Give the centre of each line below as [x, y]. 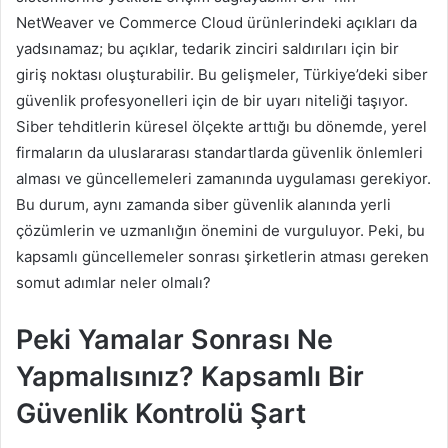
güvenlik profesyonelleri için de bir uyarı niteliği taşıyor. [212, 100]
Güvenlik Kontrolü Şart [161, 413]
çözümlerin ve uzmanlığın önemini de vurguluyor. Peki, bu [220, 230]
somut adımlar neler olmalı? [113, 282]
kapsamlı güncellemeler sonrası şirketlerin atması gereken [222, 256]
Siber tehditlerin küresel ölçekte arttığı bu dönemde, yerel [221, 126]
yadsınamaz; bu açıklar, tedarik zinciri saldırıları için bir [207, 48]
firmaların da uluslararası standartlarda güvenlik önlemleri [219, 152]
